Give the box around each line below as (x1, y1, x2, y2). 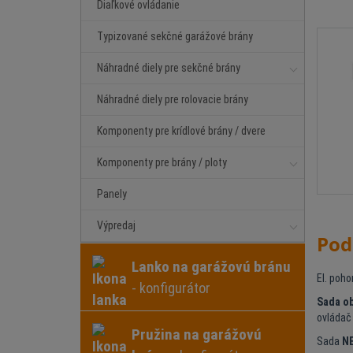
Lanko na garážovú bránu (132, 258, 291, 276)
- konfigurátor (132, 280, 210, 296)
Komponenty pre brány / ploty (97, 156, 227, 169)
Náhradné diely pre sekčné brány (97, 61, 240, 74)
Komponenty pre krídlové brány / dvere (97, 124, 266, 137)
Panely (97, 188, 127, 200)
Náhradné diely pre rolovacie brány (97, 93, 248, 106)
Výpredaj (97, 219, 136, 232)
